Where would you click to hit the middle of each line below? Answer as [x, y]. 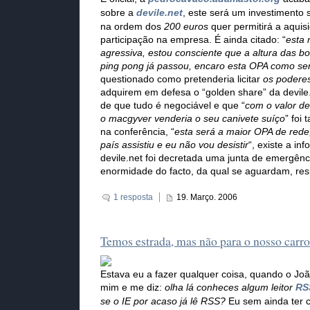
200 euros [186, 27]
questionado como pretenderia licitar [182, 80]
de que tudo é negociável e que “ [173, 106]
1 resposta [133, 198]
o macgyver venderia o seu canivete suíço [193, 119]
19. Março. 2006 [207, 198]
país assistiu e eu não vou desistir [174, 145]
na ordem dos [132, 27]
